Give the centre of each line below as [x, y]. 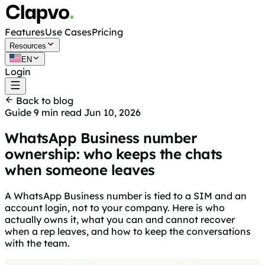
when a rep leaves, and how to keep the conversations [128, 231]
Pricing [107, 32]
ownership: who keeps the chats [114, 153]
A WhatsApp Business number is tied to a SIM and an [126, 195]
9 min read [58, 112]
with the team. [37, 243]
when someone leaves [80, 169]
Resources [28, 46]
